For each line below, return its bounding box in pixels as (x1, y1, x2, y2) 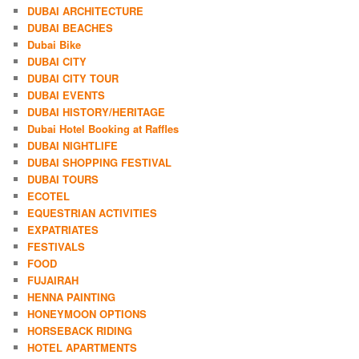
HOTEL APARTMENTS (27, 339, 138, 355)
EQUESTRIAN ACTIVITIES (27, 204, 158, 220)
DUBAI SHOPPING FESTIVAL (27, 154, 172, 170)
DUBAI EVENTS (27, 87, 106, 103)
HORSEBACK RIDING (27, 322, 133, 338)
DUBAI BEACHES (27, 19, 114, 35)
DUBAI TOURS (27, 171, 99, 187)
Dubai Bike (27, 36, 82, 52)
